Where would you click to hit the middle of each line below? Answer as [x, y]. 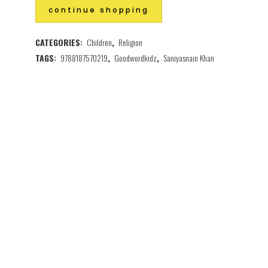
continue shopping [99, 10]
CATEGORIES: [60, 42]
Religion [130, 42]
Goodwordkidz [135, 58]
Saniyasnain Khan [189, 58]
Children [99, 42]
